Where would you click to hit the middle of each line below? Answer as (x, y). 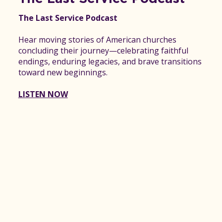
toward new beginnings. (63, 73)
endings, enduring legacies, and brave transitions (110, 62)
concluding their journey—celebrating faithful (103, 51)
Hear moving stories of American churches (97, 40)
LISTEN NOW (43, 94)
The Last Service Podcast (68, 18)
